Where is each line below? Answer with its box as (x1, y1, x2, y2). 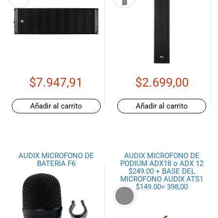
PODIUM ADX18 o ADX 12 (120, 159, 204, 168)
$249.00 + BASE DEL (128, 167, 196, 176)
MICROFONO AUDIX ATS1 (120, 175, 204, 184)
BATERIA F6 (36, 159, 75, 168)
